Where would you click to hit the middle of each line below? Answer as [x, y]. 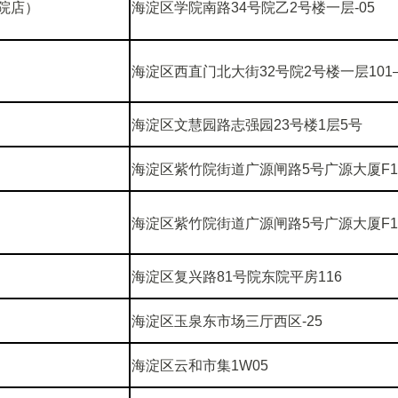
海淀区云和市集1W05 [200, 365]
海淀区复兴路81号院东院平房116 [237, 276]
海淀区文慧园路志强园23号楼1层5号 [247, 124]
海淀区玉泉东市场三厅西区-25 [227, 321]
